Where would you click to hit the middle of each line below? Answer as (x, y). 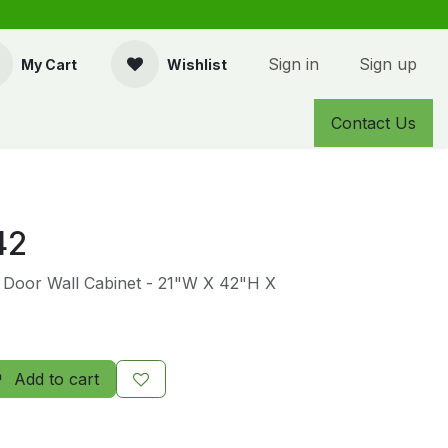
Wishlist (197, 64)
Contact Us (373, 123)
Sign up (388, 64)
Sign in (293, 64)
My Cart (49, 64)
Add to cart (54, 379)
